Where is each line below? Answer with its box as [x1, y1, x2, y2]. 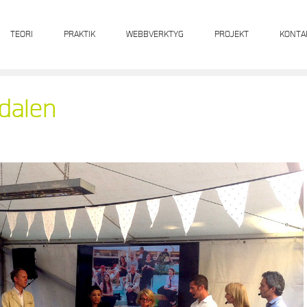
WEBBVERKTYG [126, 29, 184, 40]
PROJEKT [214, 29, 249, 40]
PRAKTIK [64, 29, 96, 40]
